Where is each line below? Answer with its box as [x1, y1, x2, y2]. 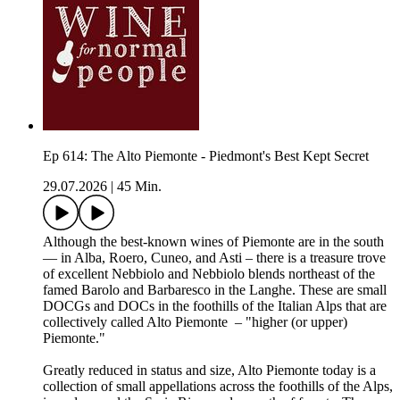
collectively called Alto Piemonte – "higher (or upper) [43, 314, 347, 330]
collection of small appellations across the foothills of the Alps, [43, 379, 393, 395]
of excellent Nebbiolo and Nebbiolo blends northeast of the [43, 266, 375, 282]
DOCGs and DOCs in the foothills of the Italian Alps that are [43, 298, 387, 314]
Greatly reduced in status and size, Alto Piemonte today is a [43, 362, 376, 379]
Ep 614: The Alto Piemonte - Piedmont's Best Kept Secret [43, 148, 369, 164]
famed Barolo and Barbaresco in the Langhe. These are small [43, 282, 387, 298]
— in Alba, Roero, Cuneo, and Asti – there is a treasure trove [43, 250, 386, 266]
